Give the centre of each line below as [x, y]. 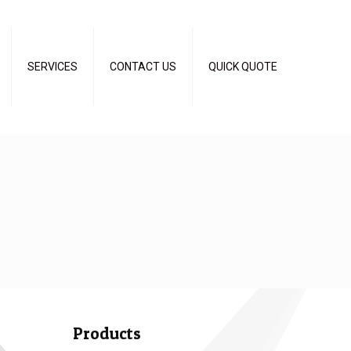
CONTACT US [143, 67]
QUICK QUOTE [243, 67]
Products [107, 333]
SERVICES [52, 67]
